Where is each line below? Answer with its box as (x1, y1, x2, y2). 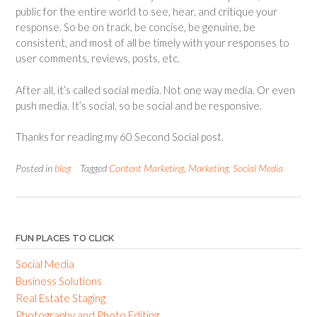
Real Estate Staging (16, 291, 105, 304)
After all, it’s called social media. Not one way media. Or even (16, 83, 295, 96)
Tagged (80, 161, 109, 174)
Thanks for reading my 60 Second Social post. (16, 130, 224, 144)
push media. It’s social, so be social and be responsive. (16, 98, 262, 112)
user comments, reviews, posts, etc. (16, 52, 180, 65)
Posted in (16, 161, 54, 174)
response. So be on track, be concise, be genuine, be (16, 21, 255, 34)
